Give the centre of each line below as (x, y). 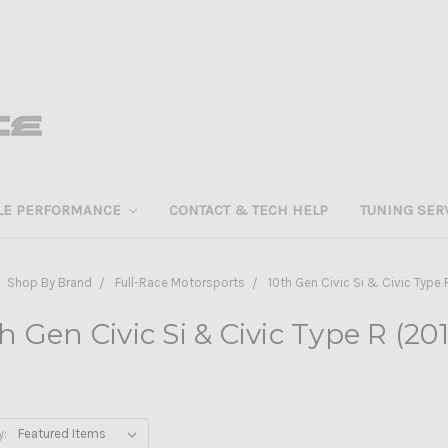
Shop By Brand (49, 282)
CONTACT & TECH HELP (249, 209)
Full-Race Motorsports (179, 282)
